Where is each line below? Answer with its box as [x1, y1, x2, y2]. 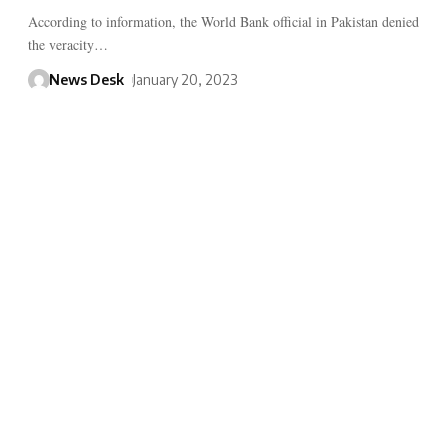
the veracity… [27, 35, 108, 55]
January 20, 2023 [132, 71, 237, 89]
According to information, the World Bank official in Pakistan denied [27, 12, 419, 32]
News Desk [48, 71, 124, 89]
